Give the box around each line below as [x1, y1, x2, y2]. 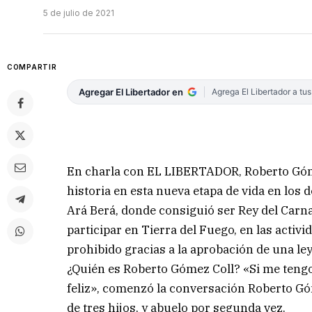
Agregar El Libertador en [79, 86, 184, 98]
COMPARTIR [7, 63, 57, 72]
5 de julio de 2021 [43, 8, 114, 19]
